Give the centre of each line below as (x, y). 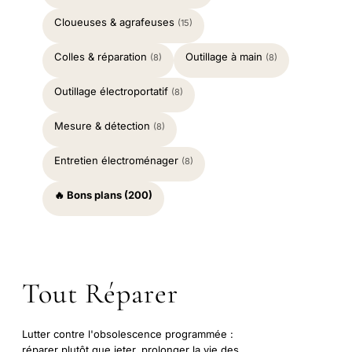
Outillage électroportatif (113, 91)
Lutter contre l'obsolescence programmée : (128, 334)
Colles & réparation (102, 56)
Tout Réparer (100, 293)
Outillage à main (225, 56)
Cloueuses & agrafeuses (116, 22)
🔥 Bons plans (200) (103, 194)
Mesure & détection (104, 125)
